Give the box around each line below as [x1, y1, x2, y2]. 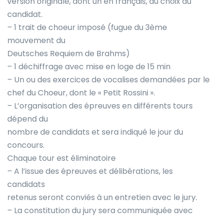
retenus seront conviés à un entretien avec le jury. [7, 191, 197, 203]
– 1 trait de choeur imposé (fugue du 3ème [7, 21, 167, 33]
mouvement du [7, 34, 65, 46]
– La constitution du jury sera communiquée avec [7, 204, 193, 216]
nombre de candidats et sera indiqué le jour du [7, 126, 183, 138]
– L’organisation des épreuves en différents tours [7, 100, 193, 111]
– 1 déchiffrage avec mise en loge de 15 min [7, 61, 170, 72]
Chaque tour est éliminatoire [7, 152, 116, 164]
